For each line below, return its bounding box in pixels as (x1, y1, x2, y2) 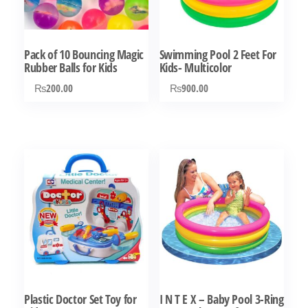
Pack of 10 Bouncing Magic (24, 45, 144, 63)
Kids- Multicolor (159, 58, 232, 76)
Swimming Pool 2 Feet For (159, 45, 276, 63)
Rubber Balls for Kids (24, 58, 118, 76)
